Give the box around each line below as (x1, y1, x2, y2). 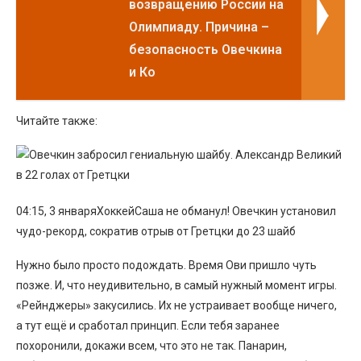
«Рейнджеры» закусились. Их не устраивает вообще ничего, (16, 298, 337, 312)
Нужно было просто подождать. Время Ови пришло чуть (16, 258, 317, 272)
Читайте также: (16, 114, 98, 127)
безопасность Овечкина (129, 41, 283, 57)
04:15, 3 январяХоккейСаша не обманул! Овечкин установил (16, 204, 336, 218)
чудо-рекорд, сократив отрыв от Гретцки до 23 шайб (16, 224, 296, 238)
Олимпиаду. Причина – (129, 19, 270, 35)
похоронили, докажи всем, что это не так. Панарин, (16, 338, 287, 352)
